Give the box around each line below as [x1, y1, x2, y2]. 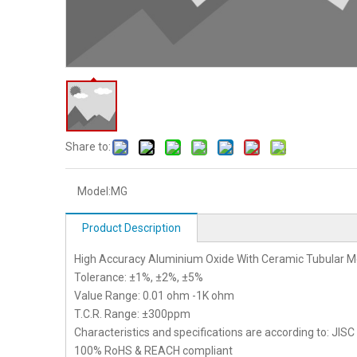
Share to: [65, 140, 111, 153]
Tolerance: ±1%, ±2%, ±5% [74, 271, 203, 284]
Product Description [82, 222, 181, 234]
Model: [77, 185, 111, 198]
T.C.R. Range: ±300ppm [74, 308, 190, 320]
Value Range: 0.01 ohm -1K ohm [74, 289, 234, 302]
